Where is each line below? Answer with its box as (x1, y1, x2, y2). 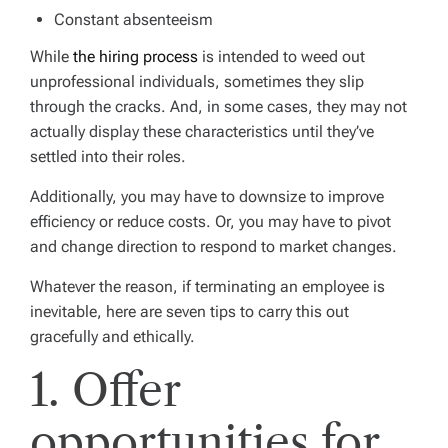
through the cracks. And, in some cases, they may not (30, 96, 407, 116)
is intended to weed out (198, 46, 365, 66)
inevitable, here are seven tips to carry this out (30, 301, 349, 321)
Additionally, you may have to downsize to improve (30, 186, 384, 206)
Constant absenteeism (54, 9, 213, 29)
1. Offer (30, 362, 180, 417)
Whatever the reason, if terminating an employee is (30, 276, 385, 296)
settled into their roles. (30, 146, 186, 166)
